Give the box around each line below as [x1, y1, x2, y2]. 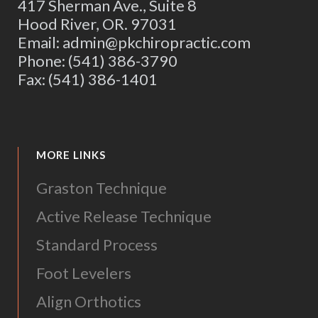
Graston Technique [36, 177, 167, 197]
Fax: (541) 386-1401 [18, 69, 158, 89]
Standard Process [36, 234, 158, 254]
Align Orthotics [36, 291, 141, 311]
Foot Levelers [36, 263, 131, 283]
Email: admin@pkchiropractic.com [18, 32, 251, 52]
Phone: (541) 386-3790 [18, 50, 177, 70]
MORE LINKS [36, 148, 106, 161]
